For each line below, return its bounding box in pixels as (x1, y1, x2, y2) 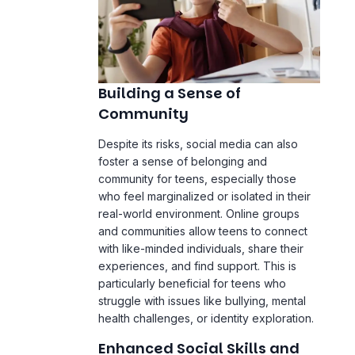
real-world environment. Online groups (98, 164, 300, 178)
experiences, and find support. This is (98, 216, 296, 231)
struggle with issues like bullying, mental (98, 251, 306, 265)
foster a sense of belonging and (98, 112, 267, 126)
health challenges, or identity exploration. (98, 269, 314, 283)
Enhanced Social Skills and (98, 296, 300, 316)
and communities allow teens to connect (98, 181, 307, 196)
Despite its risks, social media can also (98, 94, 298, 109)
